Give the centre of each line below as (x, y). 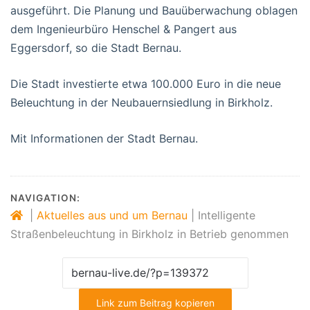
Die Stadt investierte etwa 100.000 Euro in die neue (146, 83)
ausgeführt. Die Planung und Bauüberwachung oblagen (154, 10)
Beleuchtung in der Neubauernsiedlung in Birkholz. (142, 102)
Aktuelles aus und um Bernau (112, 215)
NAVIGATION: (45, 198)
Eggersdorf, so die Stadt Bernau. (96, 47)
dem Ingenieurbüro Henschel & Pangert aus (124, 29)
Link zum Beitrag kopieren (155, 302)
